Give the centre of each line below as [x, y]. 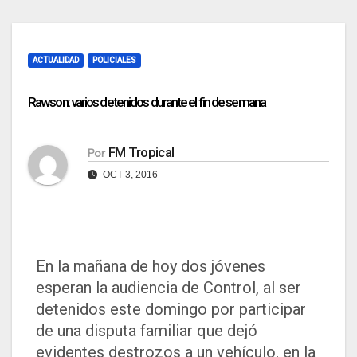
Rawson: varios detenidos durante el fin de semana [147, 102]
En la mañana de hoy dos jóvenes [151, 267]
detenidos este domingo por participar [171, 310]
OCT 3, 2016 [129, 175]
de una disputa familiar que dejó [147, 331]
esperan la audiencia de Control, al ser [169, 288]
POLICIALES [114, 60]
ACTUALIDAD [56, 60]
